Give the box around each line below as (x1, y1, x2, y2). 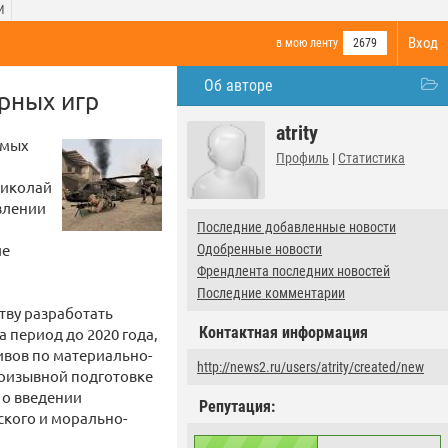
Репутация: (199, 397, 275, 416)
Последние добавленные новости (197, 219, 396, 235)
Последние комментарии (197, 285, 345, 301)
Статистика (338, 150, 405, 166)
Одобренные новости (197, 241, 322, 257)
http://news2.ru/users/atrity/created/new (197, 359, 424, 375)
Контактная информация (199, 323, 368, 342)
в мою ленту (276, 36, 338, 50)
